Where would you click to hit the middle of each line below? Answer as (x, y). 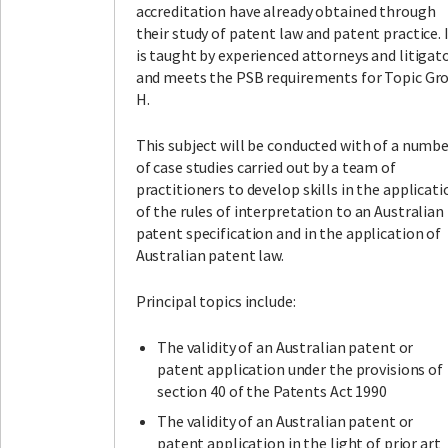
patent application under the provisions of (300, 369)
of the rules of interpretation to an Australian (290, 211)
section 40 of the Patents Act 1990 (272, 391)
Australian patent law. (210, 255)
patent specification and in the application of (288, 233)
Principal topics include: (215, 301)
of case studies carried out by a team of (265, 167)
